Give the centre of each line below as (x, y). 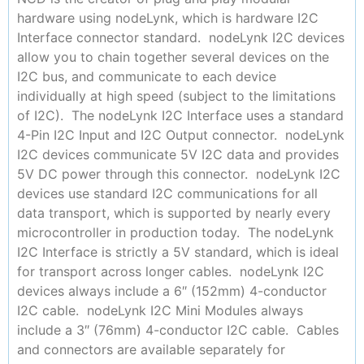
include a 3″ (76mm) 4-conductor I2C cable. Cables (178, 330)
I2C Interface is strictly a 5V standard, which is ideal (178, 252)
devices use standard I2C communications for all (167, 194)
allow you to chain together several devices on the (173, 57)
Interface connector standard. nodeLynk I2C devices (181, 38)
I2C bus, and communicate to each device (147, 77)
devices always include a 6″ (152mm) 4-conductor (172, 291)
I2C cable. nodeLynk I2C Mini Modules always (160, 311)
